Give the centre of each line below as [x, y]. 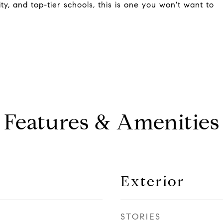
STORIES [141, 217]
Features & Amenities [111, 122]
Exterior [153, 181]
